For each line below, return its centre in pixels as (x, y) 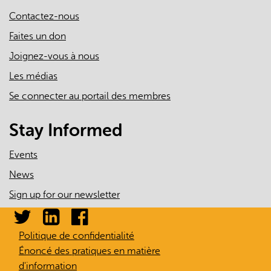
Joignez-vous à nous (54, 57)
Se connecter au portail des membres (90, 96)
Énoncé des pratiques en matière (90, 251)
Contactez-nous (44, 17)
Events (23, 155)
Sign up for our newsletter (64, 195)
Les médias (33, 77)
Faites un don (38, 37)
